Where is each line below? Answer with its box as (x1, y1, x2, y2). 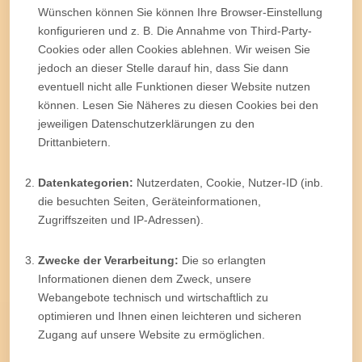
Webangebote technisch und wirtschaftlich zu (38, 290, 268, 304)
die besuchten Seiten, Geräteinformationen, (38, 194, 261, 208)
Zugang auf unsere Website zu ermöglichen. (38, 327, 265, 341)
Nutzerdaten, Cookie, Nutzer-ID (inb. (133, 175, 323, 189)
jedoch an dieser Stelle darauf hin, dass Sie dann (38, 61, 288, 74)
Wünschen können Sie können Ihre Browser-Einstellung (38, 5, 322, 19)
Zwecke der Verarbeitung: (38, 253, 179, 267)
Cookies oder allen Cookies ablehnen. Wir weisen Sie (38, 42, 310, 56)
